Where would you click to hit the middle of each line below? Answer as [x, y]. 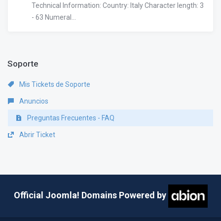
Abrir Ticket [37, 135]
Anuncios [33, 101]
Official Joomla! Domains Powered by [90, 195]
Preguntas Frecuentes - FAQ [70, 118]
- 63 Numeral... [54, 17]
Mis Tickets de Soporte [54, 84]
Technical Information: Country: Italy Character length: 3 [118, 5]
